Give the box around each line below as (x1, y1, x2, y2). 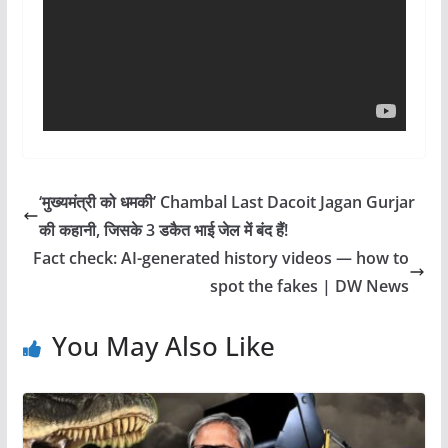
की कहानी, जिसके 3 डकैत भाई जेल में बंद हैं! (38, 219, 288, 241)
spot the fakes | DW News (210, 275, 410, 297)
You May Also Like (51, 328, 275, 364)
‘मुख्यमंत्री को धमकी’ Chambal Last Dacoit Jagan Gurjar (38, 191, 415, 213)
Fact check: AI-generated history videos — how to (33, 247, 410, 269)
